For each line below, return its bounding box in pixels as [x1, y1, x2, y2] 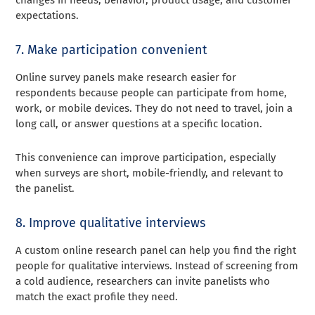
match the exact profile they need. [15, 290, 179, 304]
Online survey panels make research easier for [15, 71, 237, 84]
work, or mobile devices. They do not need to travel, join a [15, 102, 293, 115]
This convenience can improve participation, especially [15, 151, 276, 165]
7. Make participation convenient [15, 42, 208, 58]
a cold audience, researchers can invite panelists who [15, 275, 271, 288]
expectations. [15, 9, 79, 22]
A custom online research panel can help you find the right [15, 244, 297, 257]
